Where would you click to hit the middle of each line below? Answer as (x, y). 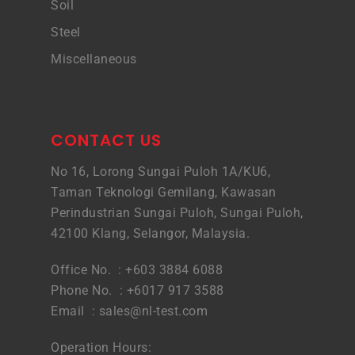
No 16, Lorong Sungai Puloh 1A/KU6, (160, 172)
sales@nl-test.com (153, 311)
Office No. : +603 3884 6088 (137, 270)
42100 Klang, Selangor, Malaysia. (150, 233)
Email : (75, 311)
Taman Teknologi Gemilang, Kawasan (164, 192)
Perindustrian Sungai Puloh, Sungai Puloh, (177, 213)
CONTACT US (106, 140)
